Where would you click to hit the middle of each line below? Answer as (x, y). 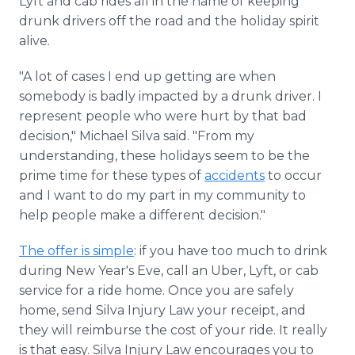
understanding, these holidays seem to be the (164, 156)
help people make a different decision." (142, 215)
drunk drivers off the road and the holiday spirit (169, 21)
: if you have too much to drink (231, 251)
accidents (235, 176)
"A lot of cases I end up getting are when (147, 76)
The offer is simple (76, 251)
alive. (34, 41)
